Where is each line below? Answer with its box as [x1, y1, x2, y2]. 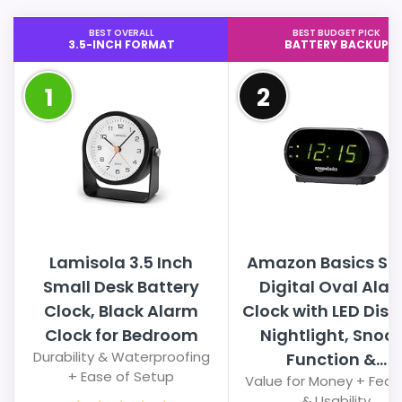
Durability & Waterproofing [32, 347, 210, 366]
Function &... [285, 348, 387, 371]
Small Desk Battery [43, 275, 199, 298]
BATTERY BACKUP [284, 37, 389, 52]
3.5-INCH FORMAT [67, 37, 175, 52]
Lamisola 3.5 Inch [49, 251, 193, 274]
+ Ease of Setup [68, 367, 174, 386]
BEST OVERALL [88, 26, 154, 39]
